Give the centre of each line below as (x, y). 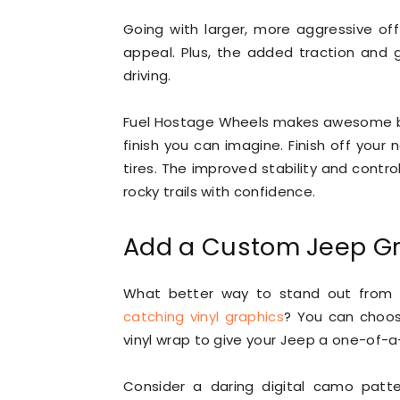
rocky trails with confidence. (220, 192)
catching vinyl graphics (204, 317)
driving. (147, 75)
